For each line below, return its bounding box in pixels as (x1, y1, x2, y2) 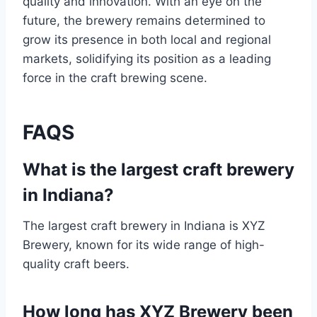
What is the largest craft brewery (23, 159, 294, 180)
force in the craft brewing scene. (23, 71, 207, 86)
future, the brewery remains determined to (23, 13, 265, 28)
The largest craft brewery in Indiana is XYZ (23, 219, 265, 234)
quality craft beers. (23, 257, 129, 272)
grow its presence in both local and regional (23, 33, 271, 47)
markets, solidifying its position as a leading (23, 52, 271, 67)
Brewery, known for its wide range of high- (23, 238, 265, 253)
